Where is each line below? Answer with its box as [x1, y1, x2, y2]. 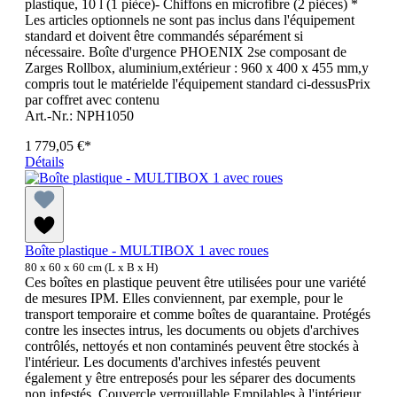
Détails [25, 154, 64, 170]
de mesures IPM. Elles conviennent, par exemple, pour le [25, 291, 343, 307]
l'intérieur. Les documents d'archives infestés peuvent [25, 354, 320, 370]
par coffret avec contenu [25, 92, 160, 108]
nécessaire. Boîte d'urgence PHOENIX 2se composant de [25, 44, 346, 60]
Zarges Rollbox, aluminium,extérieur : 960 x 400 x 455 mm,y [25, 60, 369, 76]
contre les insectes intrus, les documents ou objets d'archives [25, 323, 359, 339]
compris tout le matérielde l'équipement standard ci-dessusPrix [25, 76, 370, 92]
